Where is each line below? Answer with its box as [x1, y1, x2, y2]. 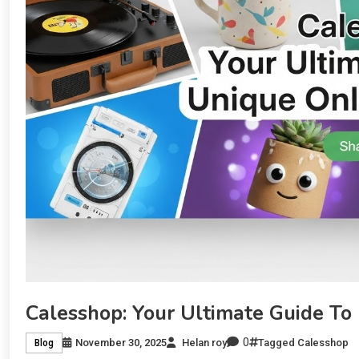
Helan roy [182, 336, 227, 349]
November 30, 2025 [75, 336, 167, 349]
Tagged [258, 336, 297, 349]
